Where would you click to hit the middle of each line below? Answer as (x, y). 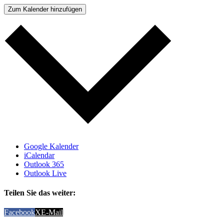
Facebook (19, 212)
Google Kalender (51, 146)
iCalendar (39, 155)
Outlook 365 (44, 164)
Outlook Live (45, 173)
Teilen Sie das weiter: (40, 193)
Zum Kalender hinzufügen (45, 9)
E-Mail (52, 212)
